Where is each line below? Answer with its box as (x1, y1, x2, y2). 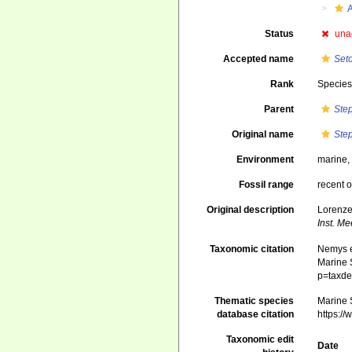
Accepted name (223, 53, 295, 64)
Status (265, 28, 295, 39)
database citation (217, 309, 295, 321)
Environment (236, 154, 295, 165)
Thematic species (214, 295, 295, 307)
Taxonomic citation (210, 244, 295, 255)
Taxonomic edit (226, 334, 295, 346)
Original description (207, 204, 295, 215)
